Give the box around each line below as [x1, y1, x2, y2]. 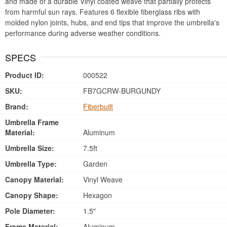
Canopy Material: [5, 174, 64, 184]
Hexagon [81, 190, 112, 200]
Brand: [5, 101, 28, 111]
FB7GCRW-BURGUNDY [81, 86, 161, 96]
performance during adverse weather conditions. [5, 28, 161, 38]
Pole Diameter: [5, 206, 55, 216]
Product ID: [5, 70, 44, 80]
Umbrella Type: [5, 159, 57, 169]
